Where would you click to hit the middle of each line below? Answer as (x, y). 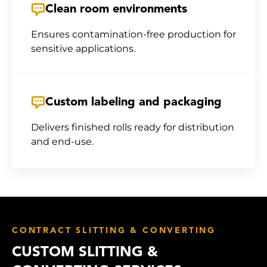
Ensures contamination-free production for (133, 34)
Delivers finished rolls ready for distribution (133, 127)
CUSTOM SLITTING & (85, 253)
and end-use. (62, 142)
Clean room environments (116, 10)
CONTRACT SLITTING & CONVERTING (114, 231)
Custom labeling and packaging (133, 103)
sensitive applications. (83, 49)
